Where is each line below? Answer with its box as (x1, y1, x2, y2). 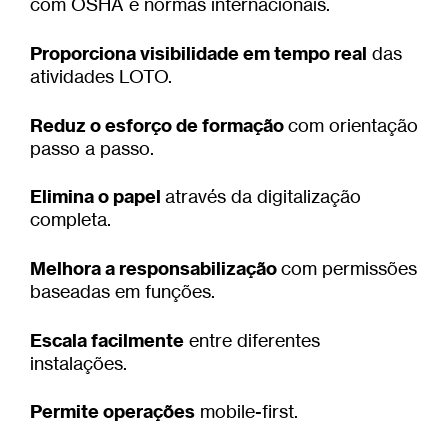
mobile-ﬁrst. (195, 400, 298, 423)
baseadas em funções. (30, 279, 215, 302)
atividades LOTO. (30, 64, 172, 87)
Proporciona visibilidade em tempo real (30, 41, 367, 65)
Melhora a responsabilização (30, 256, 281, 280)
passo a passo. (30, 136, 154, 159)
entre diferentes (184, 328, 320, 351)
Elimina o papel (30, 185, 165, 209)
